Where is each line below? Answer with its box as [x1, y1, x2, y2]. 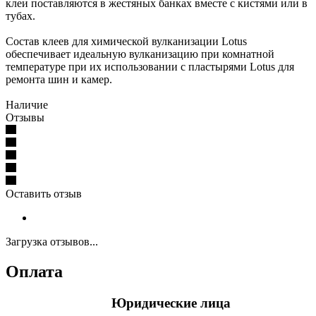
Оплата [6, 262, 63, 281]
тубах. [6, 9, 35, 22]
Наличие [6, 98, 48, 111]
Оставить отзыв [6, 187, 82, 200]
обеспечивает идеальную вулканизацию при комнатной [6, 47, 274, 60]
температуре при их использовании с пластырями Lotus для [6, 60, 294, 73]
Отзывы [6, 111, 44, 123]
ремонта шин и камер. [6, 73, 112, 85]
